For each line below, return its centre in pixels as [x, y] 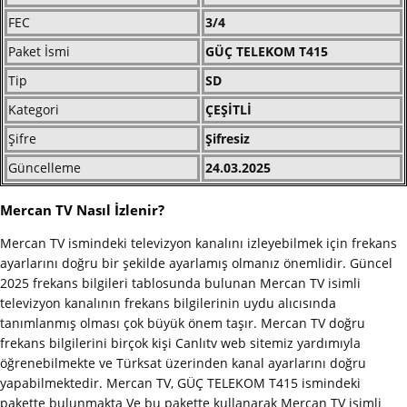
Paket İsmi [39, 51]
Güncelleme [45, 167]
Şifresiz [228, 138]
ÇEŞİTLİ [230, 109]
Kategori [34, 109]
